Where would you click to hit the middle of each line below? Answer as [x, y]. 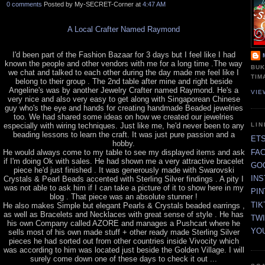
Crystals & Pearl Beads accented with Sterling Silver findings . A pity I [124, 179]
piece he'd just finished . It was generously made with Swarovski [124, 170]
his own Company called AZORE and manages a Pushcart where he [124, 223]
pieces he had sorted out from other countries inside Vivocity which [124, 241]
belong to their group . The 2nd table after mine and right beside [124, 81]
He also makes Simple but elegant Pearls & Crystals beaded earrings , [124, 205]
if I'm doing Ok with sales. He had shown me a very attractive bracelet [124, 161]
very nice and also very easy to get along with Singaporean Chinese [124, 99]
